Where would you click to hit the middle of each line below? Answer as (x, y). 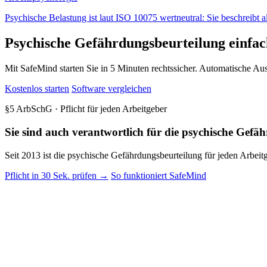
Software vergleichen (111, 89)
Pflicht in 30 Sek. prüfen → (57, 175)
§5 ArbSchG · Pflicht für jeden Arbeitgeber (86, 109)
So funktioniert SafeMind (159, 175)
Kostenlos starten (37, 89)
